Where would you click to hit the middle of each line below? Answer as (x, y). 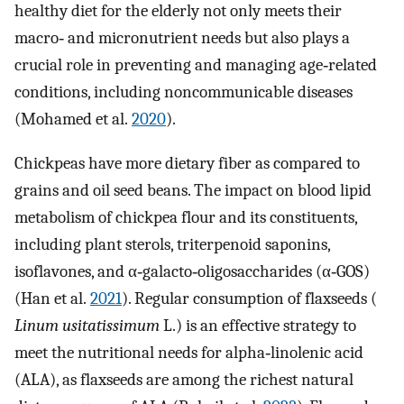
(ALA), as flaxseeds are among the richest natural (184, 379)
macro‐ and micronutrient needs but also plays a (182, 38)
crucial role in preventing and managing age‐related (196, 65)
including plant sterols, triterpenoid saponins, (172, 244)
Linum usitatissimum (87, 325)
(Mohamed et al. (73, 119)
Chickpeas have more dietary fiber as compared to (187, 163)
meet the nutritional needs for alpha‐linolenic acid (189, 352)
